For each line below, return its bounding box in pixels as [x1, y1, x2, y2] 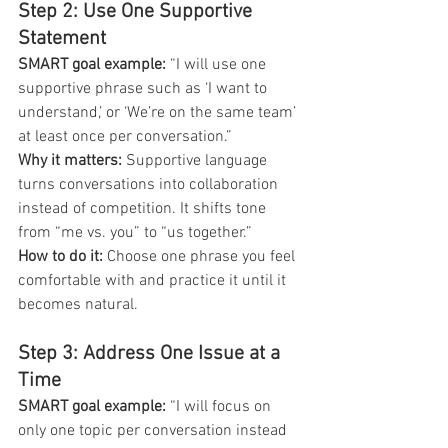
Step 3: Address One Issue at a [18, 341, 285, 366]
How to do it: [18, 246, 103, 267]
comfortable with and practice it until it [18, 270, 290, 291]
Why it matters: [18, 150, 122, 171]
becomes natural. [18, 294, 138, 315]
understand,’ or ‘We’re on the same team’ [18, 102, 300, 123]
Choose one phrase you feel [103, 246, 299, 267]
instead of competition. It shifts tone [18, 198, 270, 219]
